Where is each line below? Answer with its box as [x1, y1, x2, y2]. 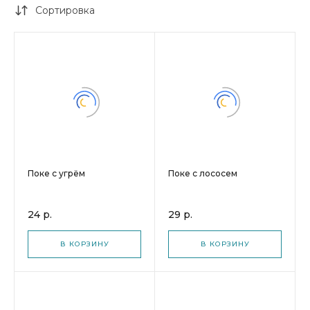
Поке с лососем [168, 168, 237, 179]
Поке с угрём [28, 168, 85, 179]
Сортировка [35, 4, 95, 17]
